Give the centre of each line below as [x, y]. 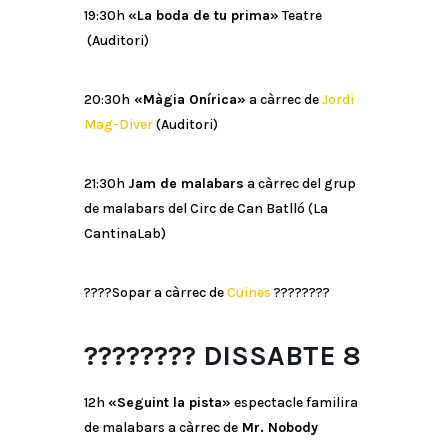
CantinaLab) [125, 234]
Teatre [300, 16]
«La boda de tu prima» [203, 16]
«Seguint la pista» [169, 403]
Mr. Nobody [280, 428]
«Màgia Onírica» [188, 100]
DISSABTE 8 [282, 356]
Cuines [249, 293]
